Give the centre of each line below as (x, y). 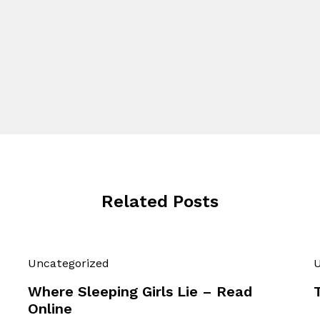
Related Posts (160, 202)
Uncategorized (69, 264)
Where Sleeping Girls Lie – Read (140, 292)
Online (50, 309)
